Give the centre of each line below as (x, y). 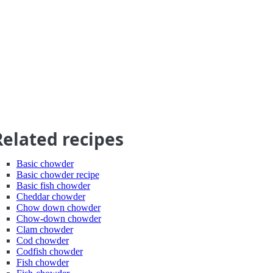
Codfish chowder (49, 251)
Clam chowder (44, 229)
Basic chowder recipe (58, 175)
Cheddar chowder (51, 197)
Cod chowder (42, 240)
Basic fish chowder (53, 186)
